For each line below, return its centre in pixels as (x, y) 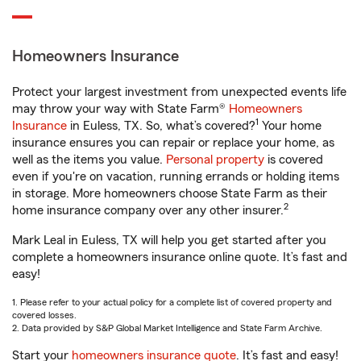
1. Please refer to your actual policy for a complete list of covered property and (172, 302)
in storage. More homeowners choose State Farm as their (170, 193)
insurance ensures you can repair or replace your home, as (173, 143)
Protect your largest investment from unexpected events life (179, 92)
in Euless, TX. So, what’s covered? (161, 126)
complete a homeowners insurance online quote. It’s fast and (180, 257)
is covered (294, 160)
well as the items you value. (89, 160)
